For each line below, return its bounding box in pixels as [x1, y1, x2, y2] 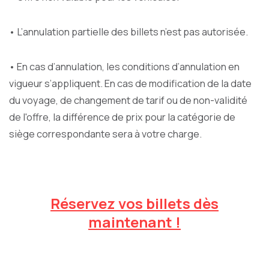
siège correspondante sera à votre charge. [9, 127, 202, 141]
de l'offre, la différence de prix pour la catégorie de [9, 110, 235, 124]
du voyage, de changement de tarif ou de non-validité [9, 94, 247, 107]
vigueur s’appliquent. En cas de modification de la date [9, 77, 252, 90]
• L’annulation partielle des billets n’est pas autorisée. [9, 25, 248, 38]
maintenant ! [88, 212, 181, 232]
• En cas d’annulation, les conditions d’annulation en [9, 60, 240, 73]
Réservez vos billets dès [50, 193, 219, 213]
